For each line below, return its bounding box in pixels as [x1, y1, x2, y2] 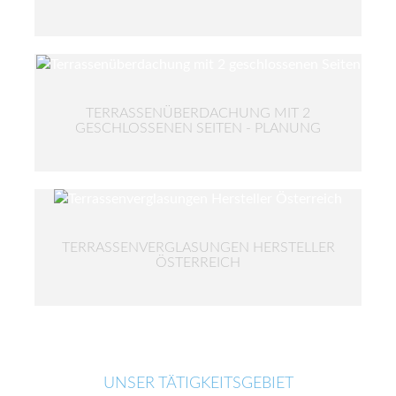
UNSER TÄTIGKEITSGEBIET [103, 376, 293, 392]
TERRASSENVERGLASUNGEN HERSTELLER [61, 240, 335, 255]
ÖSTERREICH [156, 255, 240, 270]
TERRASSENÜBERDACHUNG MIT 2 [86, 105, 310, 120]
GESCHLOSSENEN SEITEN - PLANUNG [75, 120, 321, 135]
